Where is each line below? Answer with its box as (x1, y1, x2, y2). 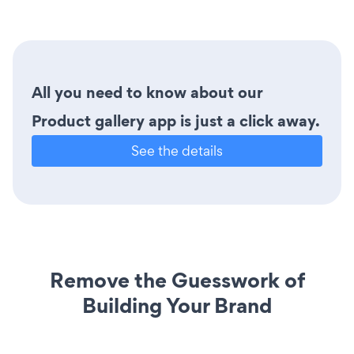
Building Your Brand (82, 290, 272, 320)
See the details (131, 141, 223, 160)
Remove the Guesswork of (49, 265, 305, 295)
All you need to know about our (32, 81, 263, 104)
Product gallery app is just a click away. (32, 109, 320, 132)
